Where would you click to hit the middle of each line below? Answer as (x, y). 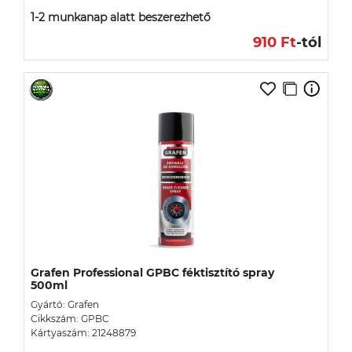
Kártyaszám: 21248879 (83, 332)
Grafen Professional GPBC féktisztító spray (152, 272)
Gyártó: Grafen (65, 304)
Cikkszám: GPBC (70, 318)
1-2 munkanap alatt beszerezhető (121, 17)
